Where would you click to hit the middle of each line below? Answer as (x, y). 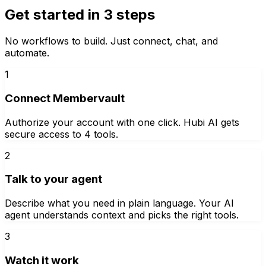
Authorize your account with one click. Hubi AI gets (122, 122)
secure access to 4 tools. (61, 134)
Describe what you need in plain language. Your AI (119, 203)
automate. (27, 53)
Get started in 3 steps (80, 15)
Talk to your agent (53, 179)
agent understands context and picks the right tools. (122, 215)
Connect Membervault (65, 98)
